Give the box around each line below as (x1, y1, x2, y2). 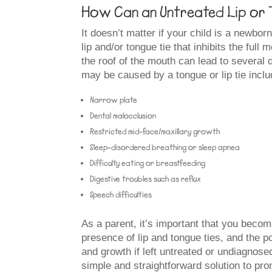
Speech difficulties (90, 189, 152, 200)
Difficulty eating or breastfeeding (90, 157, 206, 168)
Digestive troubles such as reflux (90, 173, 202, 184)
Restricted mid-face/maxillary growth (90, 126, 220, 137)
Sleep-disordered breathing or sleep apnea (90, 141, 240, 152)
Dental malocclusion (90, 110, 157, 121)
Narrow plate (90, 94, 138, 105)
